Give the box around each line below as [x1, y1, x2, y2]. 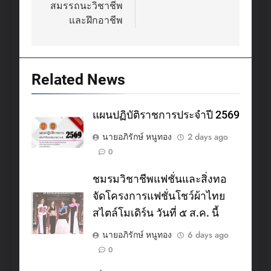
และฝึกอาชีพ [69, 14, 123, 26]
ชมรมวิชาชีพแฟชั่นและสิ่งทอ [93, 172, 227, 185]
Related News [31, 70, 125, 88]
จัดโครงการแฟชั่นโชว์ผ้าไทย [93, 189, 225, 202]
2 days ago [188, 130, 228, 143]
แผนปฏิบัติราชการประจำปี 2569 [93, 108, 240, 121]
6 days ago [188, 228, 229, 241]
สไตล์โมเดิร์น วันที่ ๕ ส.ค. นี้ [93, 206, 219, 219]
